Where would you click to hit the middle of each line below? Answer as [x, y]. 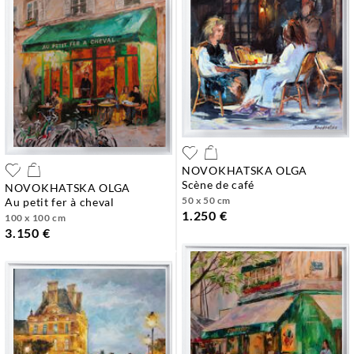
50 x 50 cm [206, 200]
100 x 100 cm [36, 217]
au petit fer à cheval [64, 201]
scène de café [221, 184]
